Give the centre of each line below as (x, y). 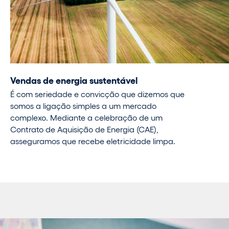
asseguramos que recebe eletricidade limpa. (93, 141)
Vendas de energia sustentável (74, 79)
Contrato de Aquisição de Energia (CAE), (84, 129)
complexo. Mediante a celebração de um (86, 118)
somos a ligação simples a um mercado (83, 106)
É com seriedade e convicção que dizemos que (97, 94)
